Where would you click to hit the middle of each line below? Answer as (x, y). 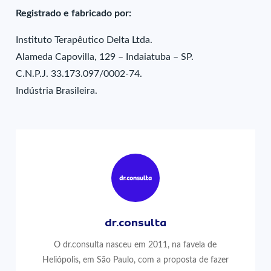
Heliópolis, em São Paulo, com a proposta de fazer (135, 260)
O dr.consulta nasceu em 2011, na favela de (135, 245)
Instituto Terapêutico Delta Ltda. (84, 40)
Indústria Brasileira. (57, 91)
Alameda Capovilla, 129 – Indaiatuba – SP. (105, 57)
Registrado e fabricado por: (74, 13)
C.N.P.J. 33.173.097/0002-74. (79, 74)
